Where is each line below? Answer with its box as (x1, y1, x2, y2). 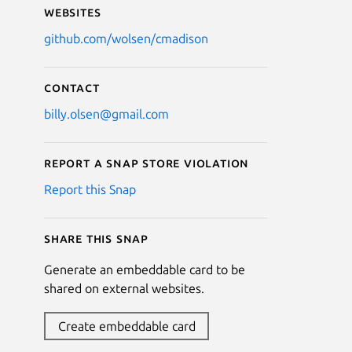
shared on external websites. (44, 280, 204, 295)
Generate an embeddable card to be (44, 262, 245, 277)
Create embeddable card (57, 318, 196, 333)
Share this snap (44, 230, 148, 245)
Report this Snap (44, 181, 136, 196)
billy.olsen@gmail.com (44, 106, 169, 121)
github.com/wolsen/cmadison (44, 31, 208, 46)
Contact (44, 79, 100, 94)
